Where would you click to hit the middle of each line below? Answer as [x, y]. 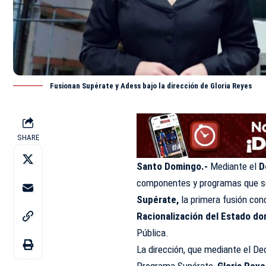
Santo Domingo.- [174, 166]
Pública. [153, 232]
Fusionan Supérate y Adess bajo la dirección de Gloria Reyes [151, 86]
